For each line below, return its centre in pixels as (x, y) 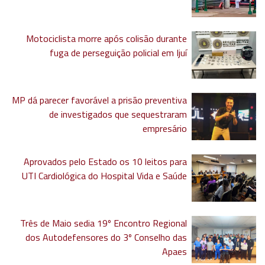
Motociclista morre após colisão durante (107, 39)
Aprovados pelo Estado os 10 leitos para (106, 162)
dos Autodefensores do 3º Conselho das (106, 237)
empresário (165, 129)
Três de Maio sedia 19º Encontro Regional (104, 223)
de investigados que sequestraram (118, 114)
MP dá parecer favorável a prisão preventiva (100, 100)
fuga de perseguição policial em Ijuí (119, 53)
